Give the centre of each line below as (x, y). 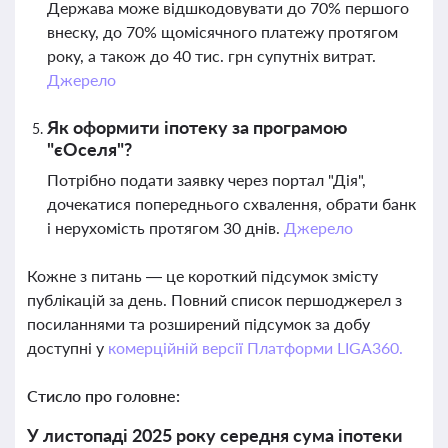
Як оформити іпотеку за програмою (197, 127)
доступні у (67, 347)
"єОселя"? (89, 149)
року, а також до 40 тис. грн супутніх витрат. (211, 55)
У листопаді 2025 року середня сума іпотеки (215, 435)
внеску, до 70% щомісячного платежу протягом (222, 31)
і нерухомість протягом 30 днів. (165, 227)
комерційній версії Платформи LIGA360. (255, 347)
